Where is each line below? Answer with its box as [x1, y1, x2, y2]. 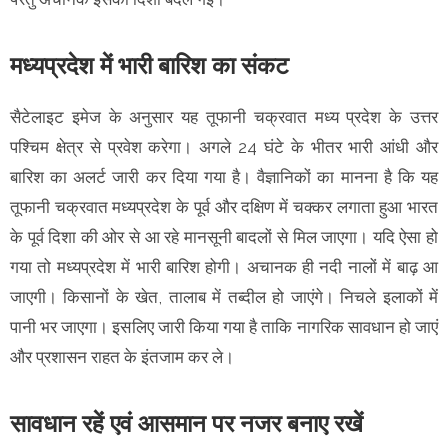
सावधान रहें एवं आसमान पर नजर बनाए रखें [10, 408, 363, 438]
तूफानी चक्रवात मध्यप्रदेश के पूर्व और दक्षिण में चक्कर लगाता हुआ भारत [10, 196, 438, 217]
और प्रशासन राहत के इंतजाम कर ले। [10, 346, 238, 367]
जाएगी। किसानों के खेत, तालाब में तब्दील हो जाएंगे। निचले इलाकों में [10, 286, 438, 307]
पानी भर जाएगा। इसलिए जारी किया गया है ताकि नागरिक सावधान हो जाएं [10, 316, 438, 337]
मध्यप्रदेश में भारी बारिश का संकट [10, 50, 289, 80]
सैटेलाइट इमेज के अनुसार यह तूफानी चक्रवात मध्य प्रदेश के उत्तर [10, 106, 438, 127]
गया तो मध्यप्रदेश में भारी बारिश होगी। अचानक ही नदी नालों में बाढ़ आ [10, 256, 438, 277]
